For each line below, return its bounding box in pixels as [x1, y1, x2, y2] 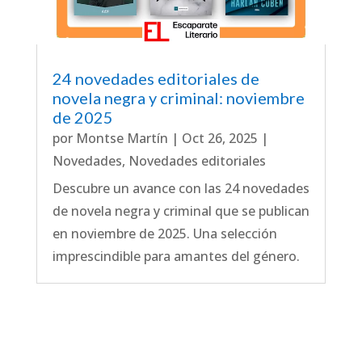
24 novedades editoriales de [52, 69, 259, 89]
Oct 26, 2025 [181, 129, 258, 148]
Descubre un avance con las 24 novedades [52, 179, 309, 198]
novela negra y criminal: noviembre [52, 88, 305, 108]
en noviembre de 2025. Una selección [52, 225, 277, 243]
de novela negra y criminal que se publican [52, 202, 309, 221]
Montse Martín [75, 129, 168, 148]
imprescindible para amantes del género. [52, 247, 300, 266]
